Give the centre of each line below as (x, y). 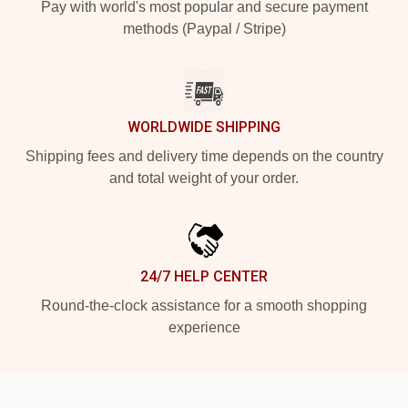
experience (204, 327)
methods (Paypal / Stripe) (204, 28)
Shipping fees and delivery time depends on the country (204, 156)
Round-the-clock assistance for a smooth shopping (204, 305)
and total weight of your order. (204, 178)
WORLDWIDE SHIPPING (204, 127)
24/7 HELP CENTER (204, 276)
